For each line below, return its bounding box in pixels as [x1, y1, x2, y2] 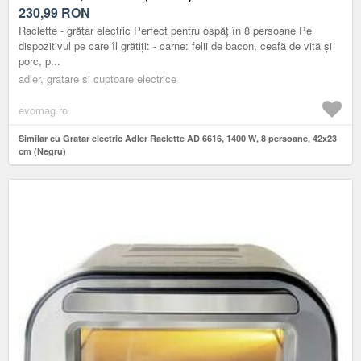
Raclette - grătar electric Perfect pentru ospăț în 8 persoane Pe [19, 22, 312, 38]
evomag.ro [19, 102, 68, 118]
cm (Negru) [19, 144, 66, 157]
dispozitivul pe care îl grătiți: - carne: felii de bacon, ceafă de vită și [19, 37, 332, 53]
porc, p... [19, 52, 60, 68]
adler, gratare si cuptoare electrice [19, 70, 176, 86]
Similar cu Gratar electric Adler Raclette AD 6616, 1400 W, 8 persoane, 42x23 [19, 131, 337, 144]
